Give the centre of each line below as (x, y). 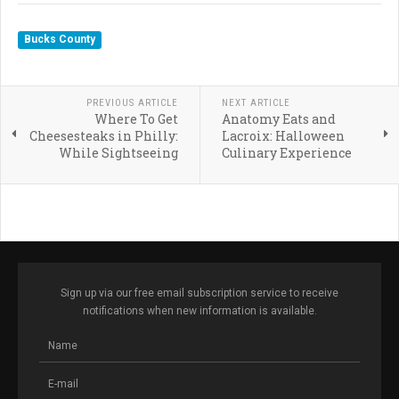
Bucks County (60, 40)
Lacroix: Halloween (283, 136)
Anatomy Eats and (278, 119)
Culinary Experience (286, 153)
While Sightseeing (118, 153)
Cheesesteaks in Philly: (103, 136)
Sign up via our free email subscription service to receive (199, 293)
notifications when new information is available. (199, 311)
